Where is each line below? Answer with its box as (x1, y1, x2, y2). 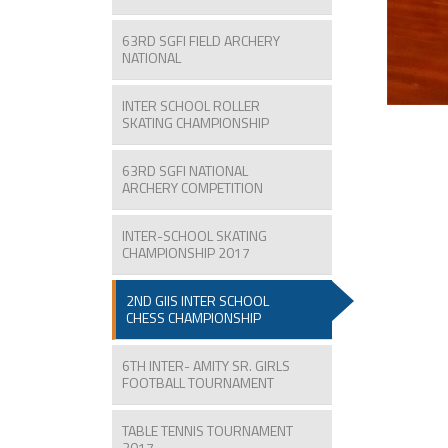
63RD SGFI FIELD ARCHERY (122, 29, 280, 51)
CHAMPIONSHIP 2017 (122, 241, 250, 263)
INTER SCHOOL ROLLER (122, 94, 260, 116)
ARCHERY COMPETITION (122, 176, 263, 198)
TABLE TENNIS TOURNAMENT (122, 419, 293, 441)
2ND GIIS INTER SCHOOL (126, 289, 269, 311)
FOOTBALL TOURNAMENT (122, 371, 274, 393)
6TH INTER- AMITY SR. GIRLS (122, 354, 290, 376)
